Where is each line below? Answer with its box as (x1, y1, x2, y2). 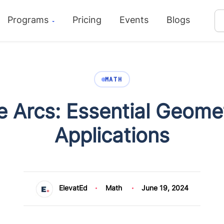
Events (119, 14, 148, 25)
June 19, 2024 (141, 183, 189, 192)
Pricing (72, 14, 101, 25)
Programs (7, 14, 51, 25)
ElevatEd (58, 183, 87, 192)
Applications (54, 123, 169, 147)
